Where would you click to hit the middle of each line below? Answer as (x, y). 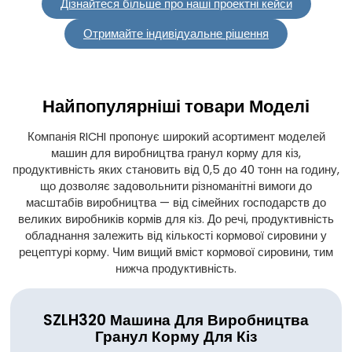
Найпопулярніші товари (144, 106)
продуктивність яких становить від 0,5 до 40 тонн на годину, (176, 169)
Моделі (279, 106)
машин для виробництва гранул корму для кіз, (176, 153)
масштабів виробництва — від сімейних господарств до (176, 202)
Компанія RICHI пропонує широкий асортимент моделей (176, 136)
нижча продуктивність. (176, 268)
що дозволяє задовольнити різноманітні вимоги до (176, 186)
